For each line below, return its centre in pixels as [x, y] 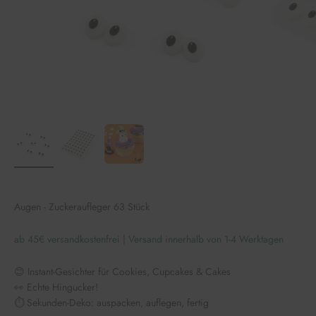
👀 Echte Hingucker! [56, 287]
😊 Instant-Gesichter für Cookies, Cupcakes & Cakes [122, 272]
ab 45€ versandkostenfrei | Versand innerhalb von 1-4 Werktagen [149, 239]
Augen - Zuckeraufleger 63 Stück [82, 207]
